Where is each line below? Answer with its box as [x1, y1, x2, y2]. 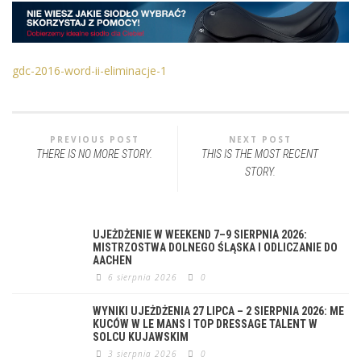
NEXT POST [228, 134, 292, 146]
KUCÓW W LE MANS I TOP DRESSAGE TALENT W [93, 317, 317, 331]
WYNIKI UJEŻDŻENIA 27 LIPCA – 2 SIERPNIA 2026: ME [93, 305, 344, 318]
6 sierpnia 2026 [108, 272, 178, 284]
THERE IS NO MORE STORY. [36, 147, 153, 161]
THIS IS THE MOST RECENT [201, 147, 319, 161]
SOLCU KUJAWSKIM [93, 330, 189, 344]
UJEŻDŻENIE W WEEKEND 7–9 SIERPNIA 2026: [93, 228, 307, 242]
